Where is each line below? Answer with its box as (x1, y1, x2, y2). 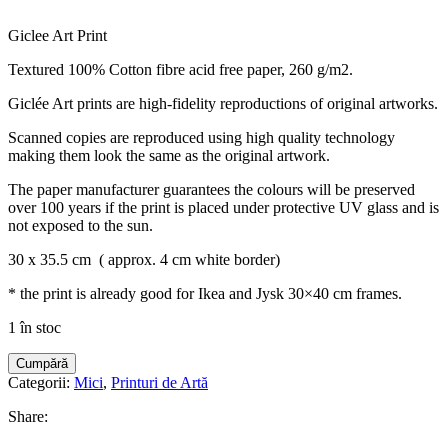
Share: (8, 408, 48, 426)
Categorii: (8, 374, 74, 392)
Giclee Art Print (8, 27, 107, 45)
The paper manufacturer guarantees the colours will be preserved (8, 181, 415, 199)
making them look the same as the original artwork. (8, 147, 330, 165)
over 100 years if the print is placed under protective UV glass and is (8, 199, 439, 217)
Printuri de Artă (111, 374, 208, 392)
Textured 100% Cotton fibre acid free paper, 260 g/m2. (8, 61, 353, 79)
